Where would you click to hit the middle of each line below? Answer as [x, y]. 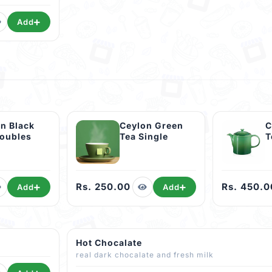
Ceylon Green [151, 126]
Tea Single [144, 137]
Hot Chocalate [109, 243]
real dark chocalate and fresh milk [154, 255]
